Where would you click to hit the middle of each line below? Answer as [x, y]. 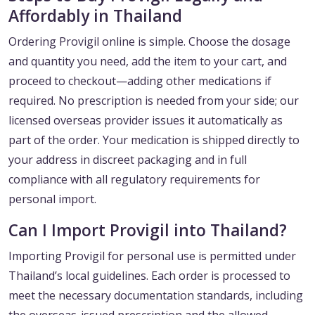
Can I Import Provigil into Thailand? [148, 231]
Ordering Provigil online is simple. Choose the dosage [149, 42]
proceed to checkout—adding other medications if [140, 81]
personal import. [52, 199]
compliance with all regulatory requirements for [134, 180]
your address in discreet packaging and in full [128, 160]
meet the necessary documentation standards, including [156, 296]
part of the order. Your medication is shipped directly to [154, 140]
